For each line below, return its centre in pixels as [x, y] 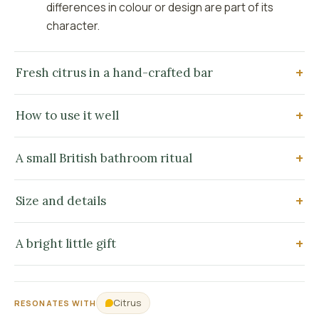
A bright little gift [66, 244]
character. [73, 26]
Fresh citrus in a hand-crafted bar [114, 73]
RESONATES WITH [56, 303]
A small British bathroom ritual [104, 158]
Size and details [61, 201]
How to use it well [67, 116]
